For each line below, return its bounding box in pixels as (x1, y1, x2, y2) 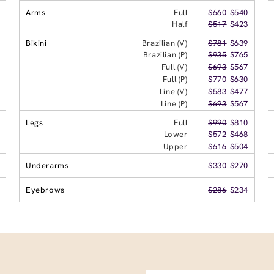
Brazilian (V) (141, 37, 188, 48)
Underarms (26, 160, 69, 171)
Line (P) (160, 98, 188, 109)
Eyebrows (26, 184, 65, 195)
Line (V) (159, 86, 188, 97)
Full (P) (162, 73, 188, 84)
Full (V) (161, 61, 188, 72)
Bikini (26, 37, 47, 48)
